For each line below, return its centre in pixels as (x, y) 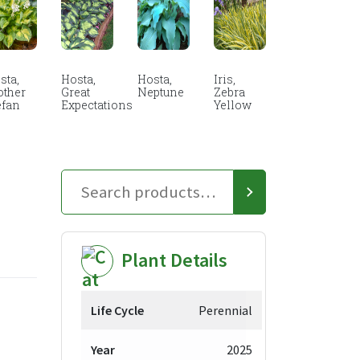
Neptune (161, 92)
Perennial (225, 310)
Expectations (97, 105)
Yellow (233, 105)
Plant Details (174, 260)
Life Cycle (117, 310)
